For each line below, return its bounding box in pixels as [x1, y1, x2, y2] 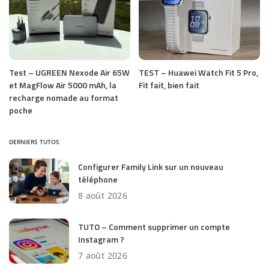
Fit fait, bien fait [139, 79, 199, 91]
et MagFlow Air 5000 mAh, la [9, 79, 116, 91]
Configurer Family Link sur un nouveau [78, 160, 223, 173]
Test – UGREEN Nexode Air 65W [9, 66, 130, 79]
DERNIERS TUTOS [9, 138, 59, 146]
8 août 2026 [78, 189, 128, 201]
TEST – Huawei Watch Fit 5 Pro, [139, 66, 258, 79]
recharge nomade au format [9, 91, 118, 104]
